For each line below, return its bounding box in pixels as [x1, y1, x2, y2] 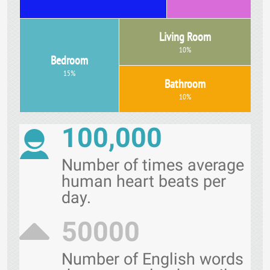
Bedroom [51, 52, 88, 69]
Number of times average [61, 155, 244, 175]
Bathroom [164, 76, 206, 92]
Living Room [159, 29, 211, 45]
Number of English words [61, 250, 243, 269]
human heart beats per [61, 172, 226, 191]
